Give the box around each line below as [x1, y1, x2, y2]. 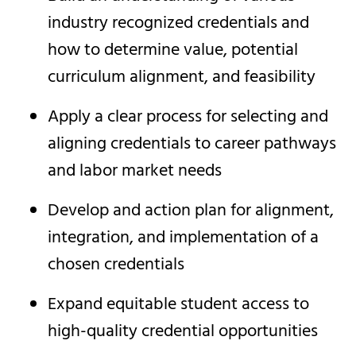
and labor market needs [48, 157, 222, 185]
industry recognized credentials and [48, 10, 309, 37]
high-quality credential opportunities [48, 318, 318, 346]
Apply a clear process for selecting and [48, 103, 328, 131]
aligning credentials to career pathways [48, 130, 336, 158]
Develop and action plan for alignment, [48, 197, 334, 225]
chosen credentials [48, 251, 184, 279]
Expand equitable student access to [48, 291, 309, 319]
